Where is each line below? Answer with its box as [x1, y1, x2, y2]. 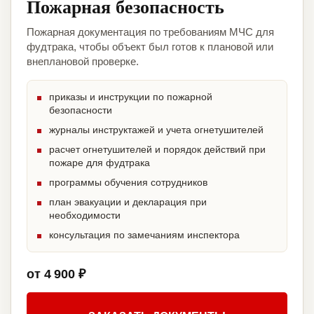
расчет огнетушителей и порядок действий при [49, 144, 266, 156]
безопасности [49, 104, 112, 116]
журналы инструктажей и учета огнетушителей [49, 124, 264, 136]
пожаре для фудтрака [49, 157, 150, 169]
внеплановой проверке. [27, 55, 139, 68]
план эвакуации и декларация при [49, 196, 207, 208]
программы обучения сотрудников [49, 177, 207, 189]
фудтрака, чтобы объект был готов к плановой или [27, 41, 273, 53]
